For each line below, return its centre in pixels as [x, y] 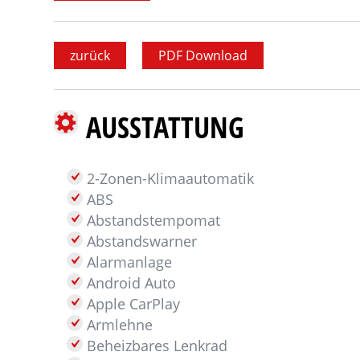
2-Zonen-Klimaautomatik [169, 178]
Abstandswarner [140, 241]
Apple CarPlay [132, 304]
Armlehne [118, 325]
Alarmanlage [128, 262]
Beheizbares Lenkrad [155, 346]
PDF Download [203, 55]
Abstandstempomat [152, 220]
